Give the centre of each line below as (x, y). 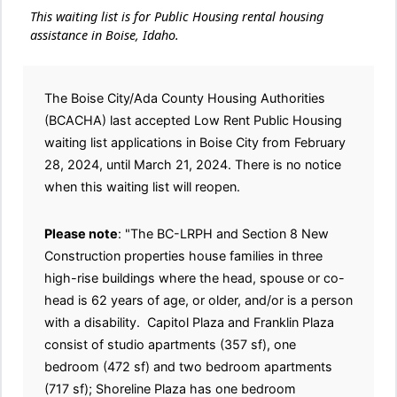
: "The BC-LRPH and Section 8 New (223, 234)
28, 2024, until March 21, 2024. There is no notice (193, 165)
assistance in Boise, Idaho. (105, 35)
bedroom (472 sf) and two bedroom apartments (188, 367)
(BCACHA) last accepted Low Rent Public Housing (193, 121)
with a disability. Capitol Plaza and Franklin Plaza (189, 323)
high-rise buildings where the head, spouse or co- (195, 278)
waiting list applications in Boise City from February (195, 143)
